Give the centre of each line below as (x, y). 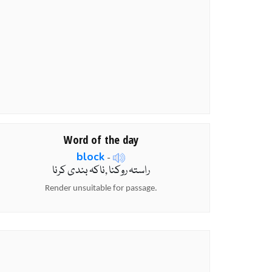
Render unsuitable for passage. (101, 189)
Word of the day (101, 139)
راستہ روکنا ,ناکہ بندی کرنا (101, 171)
